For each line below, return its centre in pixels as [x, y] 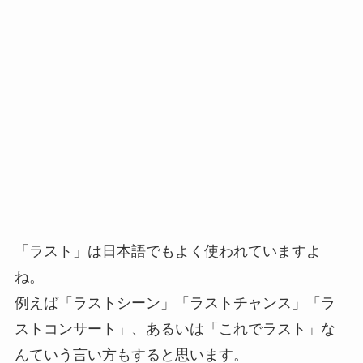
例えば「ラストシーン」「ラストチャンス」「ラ [175, 303]
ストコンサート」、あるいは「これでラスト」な [175, 329]
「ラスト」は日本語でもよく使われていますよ [167, 251]
